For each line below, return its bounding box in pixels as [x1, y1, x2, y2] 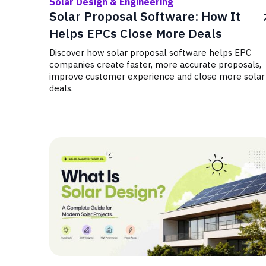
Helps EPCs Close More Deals [49, 26, 222, 42]
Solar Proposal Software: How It [49, 8, 241, 24]
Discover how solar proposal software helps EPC [49, 47, 251, 58]
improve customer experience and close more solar [49, 71, 265, 82]
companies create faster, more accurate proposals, [49, 59, 261, 70]
